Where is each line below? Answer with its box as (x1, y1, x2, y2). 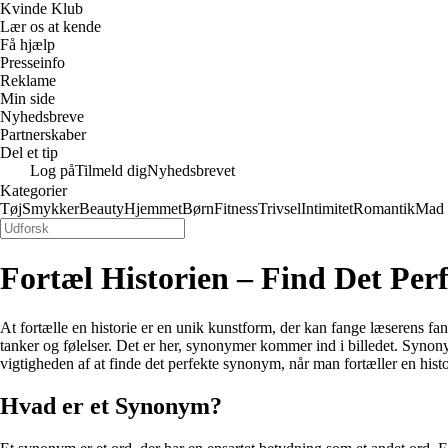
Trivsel (258, 200, 301, 217)
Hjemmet (124, 200, 182, 217)
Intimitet (301, 200, 353, 217)
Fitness (214, 200, 258, 217)
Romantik (353, 200, 415, 217)
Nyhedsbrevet (147, 162, 235, 179)
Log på (30, 162, 75, 179)
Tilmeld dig (75, 162, 147, 179)
